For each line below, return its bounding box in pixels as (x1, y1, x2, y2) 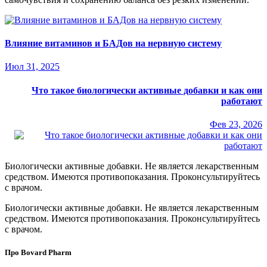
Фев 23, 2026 (210, 119, 262, 129)
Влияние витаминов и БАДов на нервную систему (5, 38, 222, 49)
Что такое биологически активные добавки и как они (32, 85, 262, 95)
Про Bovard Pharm (5, 248, 72, 257)
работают (221, 95, 262, 106)
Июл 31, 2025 (5, 61, 60, 72)
